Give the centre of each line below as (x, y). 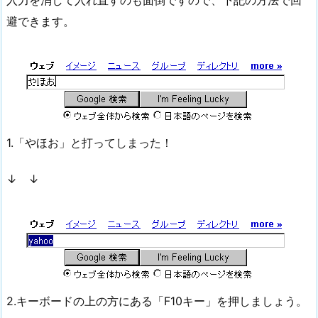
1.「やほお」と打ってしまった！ (89, 143)
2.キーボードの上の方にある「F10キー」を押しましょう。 (157, 301)
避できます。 (40, 21)
